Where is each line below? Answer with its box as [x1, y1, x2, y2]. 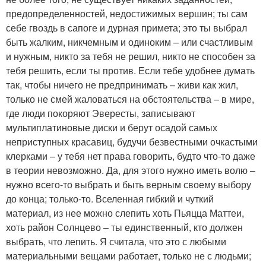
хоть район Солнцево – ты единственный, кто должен [6, 220, 243, 234]
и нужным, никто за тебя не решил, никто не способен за [6, 49, 255, 63]
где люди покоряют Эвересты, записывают [6, 106, 195, 120]
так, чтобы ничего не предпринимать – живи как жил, [6, 78, 238, 91]
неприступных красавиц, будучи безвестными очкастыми [6, 135, 258, 148]
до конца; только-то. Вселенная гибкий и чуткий [6, 192, 214, 205]
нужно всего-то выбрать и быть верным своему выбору [6, 178, 251, 191]
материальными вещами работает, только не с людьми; [6, 249, 251, 262]
